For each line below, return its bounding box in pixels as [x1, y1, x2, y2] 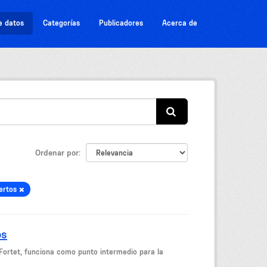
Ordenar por [35, 147, 79, 157]
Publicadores [99, 18, 143, 27]
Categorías [43, 18, 80, 27]
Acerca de [162, 18, 197, 27]
